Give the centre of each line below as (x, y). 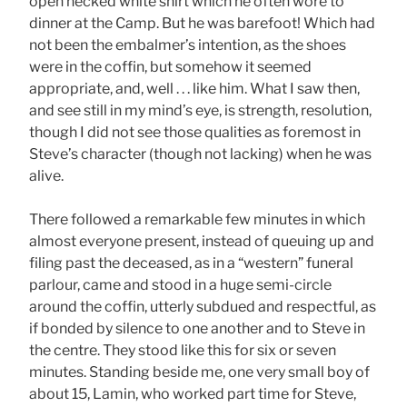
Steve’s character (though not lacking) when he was (200, 154)
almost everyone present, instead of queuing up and (202, 242)
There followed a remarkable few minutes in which (197, 220)
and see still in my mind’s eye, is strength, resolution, (200, 111)
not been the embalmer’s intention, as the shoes (188, 45)
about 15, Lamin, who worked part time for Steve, (193, 394)
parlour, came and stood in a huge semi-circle (180, 285)
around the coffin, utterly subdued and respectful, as (203, 307)
